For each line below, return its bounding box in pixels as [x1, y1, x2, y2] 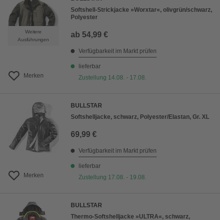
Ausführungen [18, 37, 49, 42]
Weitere [25, 29, 42, 34]
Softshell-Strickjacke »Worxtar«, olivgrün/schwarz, [71, 6, 212, 13]
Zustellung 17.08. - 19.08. [79, 174, 146, 181]
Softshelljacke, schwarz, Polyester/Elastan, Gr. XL [71, 113, 209, 120]
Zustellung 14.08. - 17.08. [79, 74, 146, 81]
